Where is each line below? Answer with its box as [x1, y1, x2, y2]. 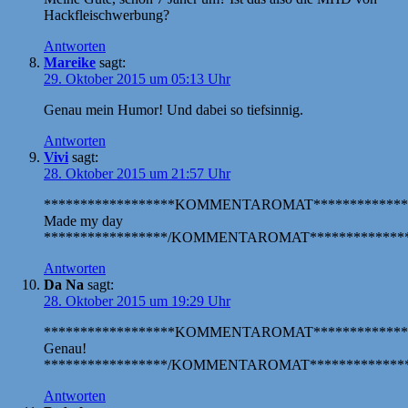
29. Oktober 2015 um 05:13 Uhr [44, 70, 230, 87]
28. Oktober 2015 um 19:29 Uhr [44, 292, 230, 309]
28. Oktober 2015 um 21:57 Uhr [44, 165, 230, 181]
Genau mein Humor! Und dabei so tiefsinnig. [44, 101, 303, 117]
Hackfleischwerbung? [44, 6, 169, 23]
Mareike [44, 54, 96, 70]
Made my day [44, 212, 123, 229]
